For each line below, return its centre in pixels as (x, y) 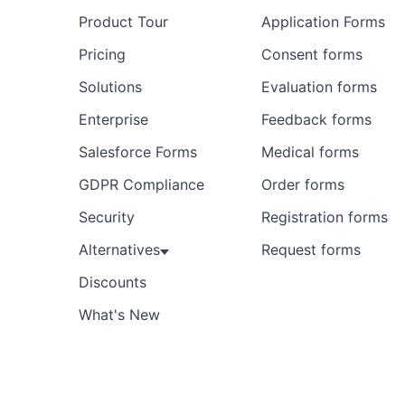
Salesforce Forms (138, 152)
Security (107, 217)
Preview (232, 26)
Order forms (303, 185)
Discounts (113, 283)
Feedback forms (316, 120)
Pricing (102, 55)
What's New (119, 315)
